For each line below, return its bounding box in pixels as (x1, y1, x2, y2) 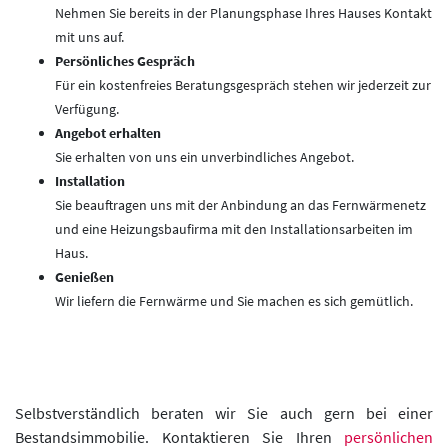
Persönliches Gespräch (55, 52, 195, 71)
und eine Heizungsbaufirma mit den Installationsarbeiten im (55, 220, 413, 239)
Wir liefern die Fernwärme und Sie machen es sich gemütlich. (55, 292, 413, 311)
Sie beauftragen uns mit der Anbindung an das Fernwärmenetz (55, 196, 426, 215)
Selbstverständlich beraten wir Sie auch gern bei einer (15, 403, 433, 424)
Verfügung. (55, 100, 119, 119)
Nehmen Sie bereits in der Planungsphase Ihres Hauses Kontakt (55, 4, 432, 23)
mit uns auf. (55, 28, 124, 47)
